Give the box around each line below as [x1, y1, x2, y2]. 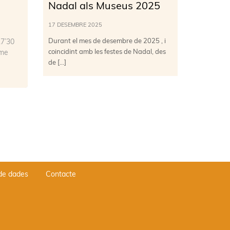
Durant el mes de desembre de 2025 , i [48, 38, 166, 45]
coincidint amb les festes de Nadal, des [48, 49, 166, 55]
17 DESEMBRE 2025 [48, 23, 102, 28]
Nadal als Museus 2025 [48, 2, 160, 12]
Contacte [46, 171, 76, 179]
